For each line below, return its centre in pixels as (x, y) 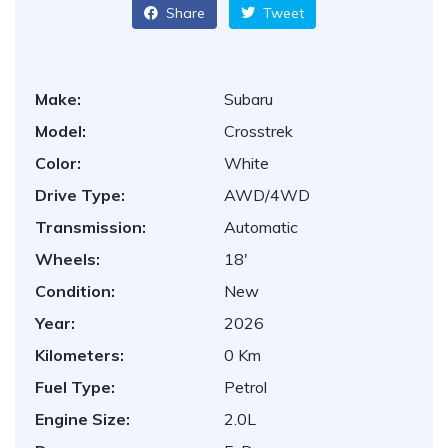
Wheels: (67, 259)
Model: (60, 131)
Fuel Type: (75, 387)
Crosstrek (258, 131)
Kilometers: (79, 355)
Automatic (261, 227)
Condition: (75, 291)
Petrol (245, 387)
